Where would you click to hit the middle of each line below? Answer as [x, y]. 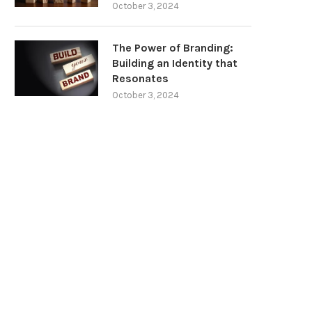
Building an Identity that [175, 63]
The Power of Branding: [173, 48]
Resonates [140, 79]
